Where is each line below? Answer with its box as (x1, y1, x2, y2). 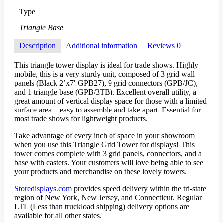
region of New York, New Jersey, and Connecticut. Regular (14, 193, 202, 202)
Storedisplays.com (14, 184, 72, 193)
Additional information (66, 41, 137, 50)
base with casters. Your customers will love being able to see (14, 158, 203, 167)
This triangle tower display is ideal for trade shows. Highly (14, 60, 198, 69)
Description (19, 41, 56, 50)
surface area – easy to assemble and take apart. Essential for (14, 105, 201, 114)
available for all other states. (14, 211, 102, 220)
